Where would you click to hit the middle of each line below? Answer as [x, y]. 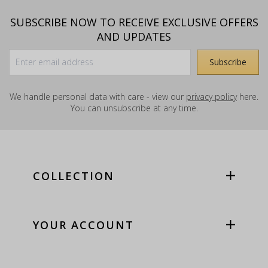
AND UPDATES [134, 37]
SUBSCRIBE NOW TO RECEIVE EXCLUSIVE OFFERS [134, 22]
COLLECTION [74, 176]
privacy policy [211, 97]
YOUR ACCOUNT [83, 225]
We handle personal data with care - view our [98, 97]
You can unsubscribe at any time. [134, 108]
